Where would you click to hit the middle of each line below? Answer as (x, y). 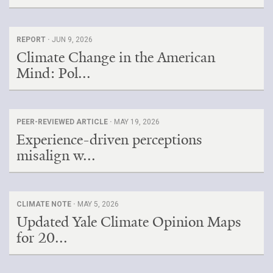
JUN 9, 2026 (72, 39)
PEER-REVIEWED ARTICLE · (65, 122)
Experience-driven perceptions (109, 139)
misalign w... (56, 155)
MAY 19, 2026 (137, 122)
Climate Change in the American (116, 57)
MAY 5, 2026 (98, 204)
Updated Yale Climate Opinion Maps (129, 222)
